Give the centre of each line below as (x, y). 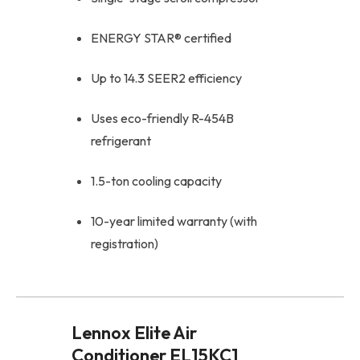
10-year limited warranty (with (174, 221)
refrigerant (121, 141)
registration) (125, 243)
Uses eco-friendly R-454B (162, 118)
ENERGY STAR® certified (161, 38)
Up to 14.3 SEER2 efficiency (166, 78)
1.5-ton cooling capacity (156, 181)
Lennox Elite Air (134, 333)
